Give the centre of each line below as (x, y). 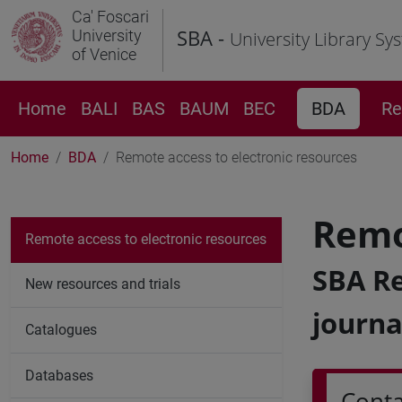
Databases (59, 375)
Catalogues (61, 329)
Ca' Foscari (110, 17)
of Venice (104, 54)
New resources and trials (103, 284)
